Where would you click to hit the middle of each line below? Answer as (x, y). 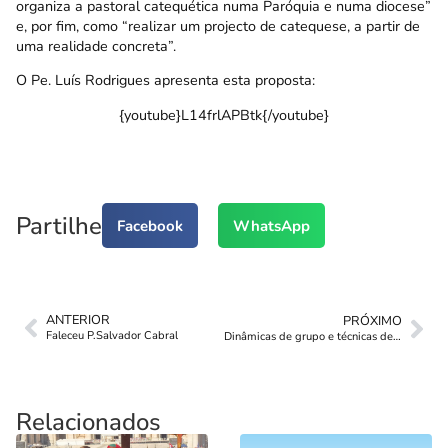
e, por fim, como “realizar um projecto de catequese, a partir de (218, 25)
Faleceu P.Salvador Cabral (112, 336)
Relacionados (88, 422)
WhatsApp (271, 225)
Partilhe (59, 225)
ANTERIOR (78, 320)
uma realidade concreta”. (96, 45)
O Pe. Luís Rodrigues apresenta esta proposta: (165, 80)
